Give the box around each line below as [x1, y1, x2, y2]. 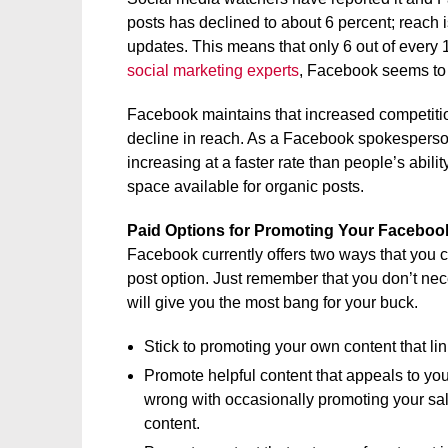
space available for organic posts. [127, 178, 364, 195]
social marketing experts [127, 62, 299, 79]
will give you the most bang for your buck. [127, 294, 418, 311]
